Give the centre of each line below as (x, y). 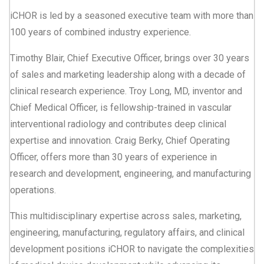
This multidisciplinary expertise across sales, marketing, (126, 216)
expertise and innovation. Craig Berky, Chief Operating (120, 140)
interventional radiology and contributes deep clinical (118, 124)
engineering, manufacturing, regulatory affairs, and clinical (127, 232)
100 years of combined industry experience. (100, 32)
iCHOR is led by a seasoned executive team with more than (132, 15)
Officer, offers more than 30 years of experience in (113, 157)
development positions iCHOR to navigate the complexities (132, 249)
